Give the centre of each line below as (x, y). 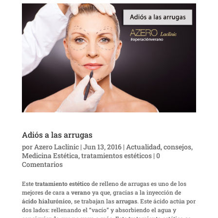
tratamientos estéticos (116, 156)
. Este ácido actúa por (166, 201)
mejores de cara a (46, 192)
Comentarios (42, 164)
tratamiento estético (62, 184)
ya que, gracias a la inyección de (136, 192)
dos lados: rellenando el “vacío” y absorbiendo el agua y (99, 210)
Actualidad (143, 147)
